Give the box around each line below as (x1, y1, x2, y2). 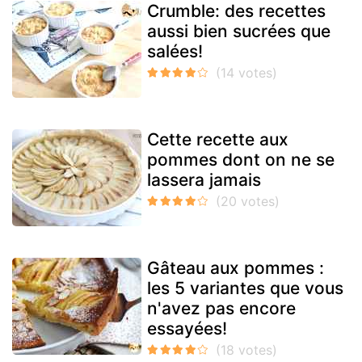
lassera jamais (147, 170, 261, 191)
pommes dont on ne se (147, 149, 335, 170)
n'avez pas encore (147, 298, 296, 319)
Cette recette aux (147, 129, 288, 150)
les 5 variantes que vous (147, 278, 343, 299)
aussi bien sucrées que (147, 21, 330, 42)
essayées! (147, 318, 227, 339)
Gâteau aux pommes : (147, 258, 324, 279)
